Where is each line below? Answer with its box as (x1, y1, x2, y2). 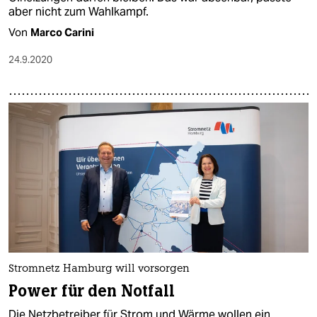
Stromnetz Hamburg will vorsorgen (8, 263, 190, 275)
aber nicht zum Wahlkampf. (8, 4, 149, 19)
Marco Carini (30, 25, 94, 39)
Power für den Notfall (8, 280, 175, 301)
